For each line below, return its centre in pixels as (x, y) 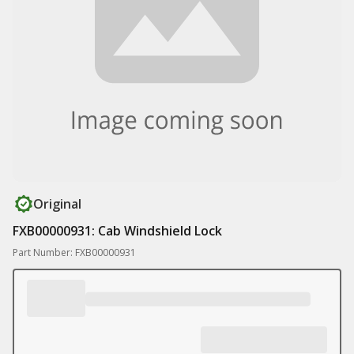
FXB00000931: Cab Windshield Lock (117, 231)
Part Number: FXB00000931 (74, 252)
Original (57, 204)
